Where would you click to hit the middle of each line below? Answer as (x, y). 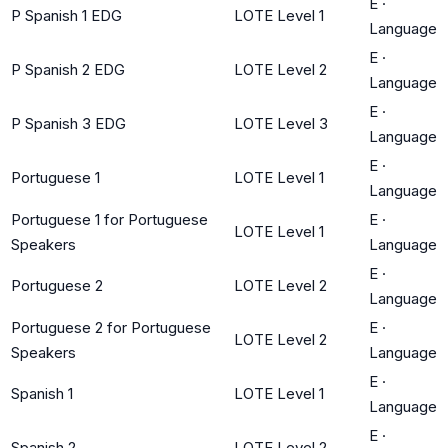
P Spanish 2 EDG (68, 69)
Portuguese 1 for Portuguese (109, 219)
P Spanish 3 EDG (68, 123)
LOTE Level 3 (281, 123)
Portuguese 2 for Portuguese (111, 327)
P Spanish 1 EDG (66, 15)
